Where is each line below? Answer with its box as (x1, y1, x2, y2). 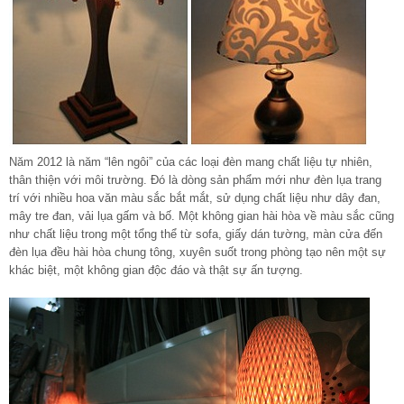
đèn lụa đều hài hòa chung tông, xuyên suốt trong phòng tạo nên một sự (9, 244, 386, 259)
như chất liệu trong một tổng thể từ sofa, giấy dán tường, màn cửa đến (9, 226, 382, 241)
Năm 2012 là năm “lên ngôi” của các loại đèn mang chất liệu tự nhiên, (9, 154, 372, 169)
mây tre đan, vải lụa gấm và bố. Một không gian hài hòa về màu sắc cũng (9, 208, 394, 223)
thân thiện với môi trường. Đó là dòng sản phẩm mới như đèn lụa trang (9, 172, 381, 187)
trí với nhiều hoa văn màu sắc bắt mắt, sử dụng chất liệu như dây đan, (9, 190, 381, 205)
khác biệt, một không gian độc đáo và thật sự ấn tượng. (9, 262, 303, 277)
